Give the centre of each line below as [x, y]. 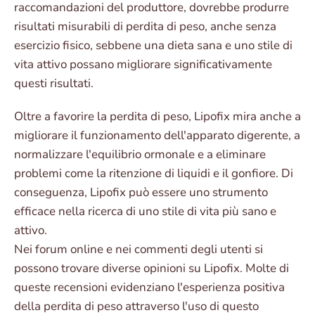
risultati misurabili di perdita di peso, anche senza [145, 27]
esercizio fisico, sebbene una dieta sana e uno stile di [153, 46]
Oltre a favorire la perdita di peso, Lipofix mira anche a [157, 117]
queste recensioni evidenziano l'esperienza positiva [149, 288]
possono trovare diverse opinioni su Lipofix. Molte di [152, 269]
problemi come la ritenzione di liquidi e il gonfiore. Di [154, 174]
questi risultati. [54, 84]
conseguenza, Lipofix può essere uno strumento [141, 193]
